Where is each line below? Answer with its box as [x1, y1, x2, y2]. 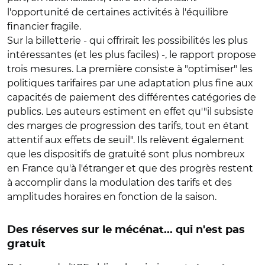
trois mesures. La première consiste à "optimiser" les [7, 63, 253, 75]
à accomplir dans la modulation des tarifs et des [7, 177, 232, 188]
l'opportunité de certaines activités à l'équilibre [7, 7, 228, 18]
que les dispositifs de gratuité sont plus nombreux [7, 148, 245, 160]
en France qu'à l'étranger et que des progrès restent [7, 163, 253, 174]
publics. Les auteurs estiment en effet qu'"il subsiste [7, 106, 254, 117]
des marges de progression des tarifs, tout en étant [7, 120, 249, 131]
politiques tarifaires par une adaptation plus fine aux [7, 77, 253, 89]
